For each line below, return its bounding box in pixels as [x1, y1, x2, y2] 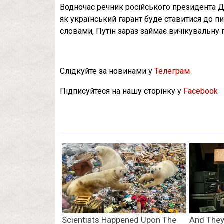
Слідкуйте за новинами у [60, 66, 154, 76]
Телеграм [154, 66, 190, 76]
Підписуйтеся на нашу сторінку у [60, 86, 183, 96]
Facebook [183, 86, 218, 96]
